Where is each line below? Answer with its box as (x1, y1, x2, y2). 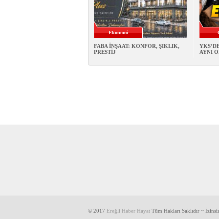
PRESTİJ (93, 49, 116, 55)
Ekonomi (108, 30, 128, 36)
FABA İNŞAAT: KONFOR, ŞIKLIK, (93, 43, 179, 49)
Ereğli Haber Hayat (106, 208, 150, 214)
